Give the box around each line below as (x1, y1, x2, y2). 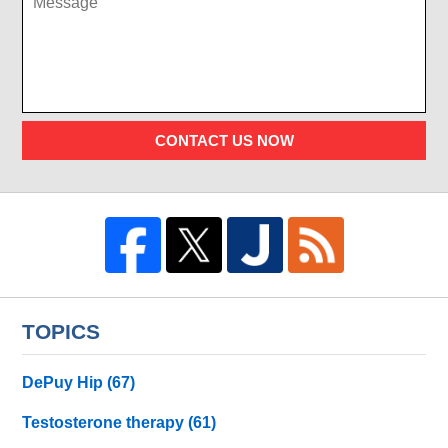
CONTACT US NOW (154, 131, 294, 149)
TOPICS (22, 319, 101, 343)
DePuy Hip (22, 374, 108, 392)
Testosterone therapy (22, 414, 189, 432)
